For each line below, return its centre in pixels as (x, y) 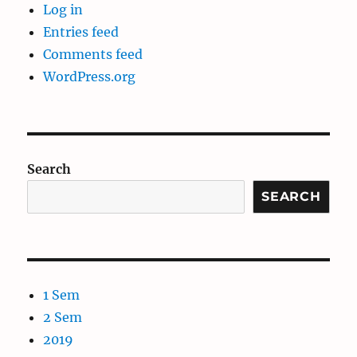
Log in (63, 10)
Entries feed (81, 32)
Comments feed (93, 55)
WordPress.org (90, 77)
